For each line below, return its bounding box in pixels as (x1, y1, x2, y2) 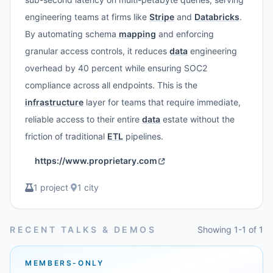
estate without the (160, 114, 235, 124)
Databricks (194, 12, 239, 22)
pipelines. (123, 131, 163, 141)
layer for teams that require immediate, (83, 97, 241, 107)
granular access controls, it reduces (25, 46, 169, 56)
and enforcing (156, 29, 214, 39)
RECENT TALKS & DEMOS (10, 224, 156, 235)
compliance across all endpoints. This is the (25, 80, 197, 90)
